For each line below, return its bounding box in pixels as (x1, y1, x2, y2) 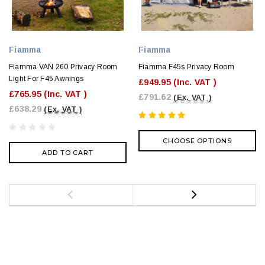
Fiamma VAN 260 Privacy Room (9, 62, 118, 71)
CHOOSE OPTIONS (163, 136, 232, 145)
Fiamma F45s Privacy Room (138, 62, 234, 71)
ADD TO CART (42, 148, 93, 157)
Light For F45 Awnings (9, 74, 84, 83)
